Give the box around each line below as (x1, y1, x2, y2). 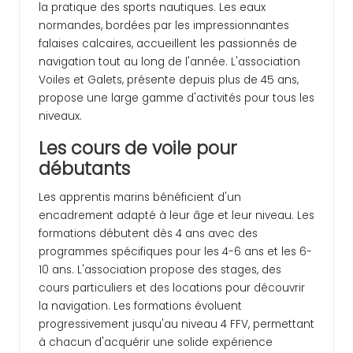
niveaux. (39, 109, 82, 124)
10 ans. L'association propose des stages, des (39, 262, 281, 278)
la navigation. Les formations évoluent (39, 299, 242, 314)
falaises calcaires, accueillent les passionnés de (39, 36, 297, 52)
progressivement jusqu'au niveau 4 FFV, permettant (39, 317, 314, 333)
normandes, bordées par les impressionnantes (39, 18, 289, 34)
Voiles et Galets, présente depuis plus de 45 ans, (39, 72, 299, 88)
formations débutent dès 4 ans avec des (39, 226, 258, 242)
